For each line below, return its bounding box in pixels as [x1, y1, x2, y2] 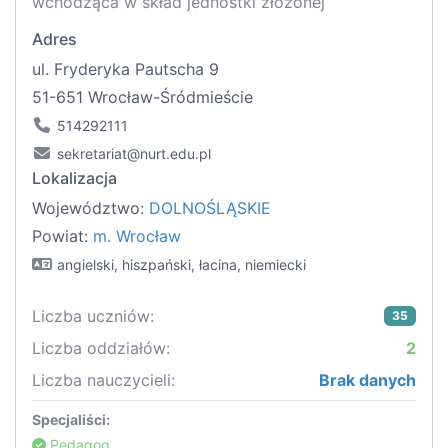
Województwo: [32, 198, 149, 219]
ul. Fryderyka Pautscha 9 [32, 59, 219, 80]
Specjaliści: [32, 411, 110, 429]
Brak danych [319, 370, 416, 391]
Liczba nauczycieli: [32, 370, 175, 391]
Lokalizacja [32, 168, 117, 189]
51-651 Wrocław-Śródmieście [32, 87, 253, 108]
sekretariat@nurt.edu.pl [57, 145, 211, 163]
